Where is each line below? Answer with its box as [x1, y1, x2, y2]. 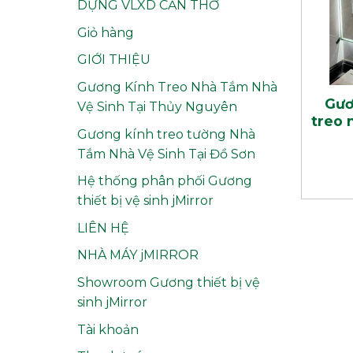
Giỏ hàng [76, 24, 134, 40]
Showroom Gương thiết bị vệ [76, 275, 260, 291]
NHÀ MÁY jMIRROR [76, 247, 199, 263]
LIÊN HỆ [76, 220, 129, 236]
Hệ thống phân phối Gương [76, 173, 252, 189]
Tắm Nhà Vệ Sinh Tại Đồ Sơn [76, 146, 255, 162]
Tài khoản [76, 321, 139, 337]
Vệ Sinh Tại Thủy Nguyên [76, 99, 237, 115]
